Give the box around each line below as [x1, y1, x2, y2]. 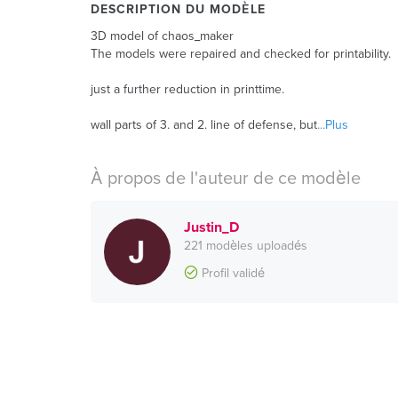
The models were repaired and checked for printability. [91, 46, 391, 61]
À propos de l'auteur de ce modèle [91, 168, 361, 189]
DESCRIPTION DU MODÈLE [91, 2, 266, 17]
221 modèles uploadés [184, 238, 307, 253]
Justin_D [184, 219, 239, 236]
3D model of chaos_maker [91, 28, 234, 44]
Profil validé [198, 266, 265, 281]
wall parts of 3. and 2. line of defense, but [91, 117, 317, 132]
